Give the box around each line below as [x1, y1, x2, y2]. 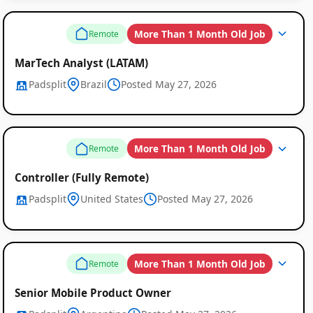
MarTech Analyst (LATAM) [14, 55, 148, 70]
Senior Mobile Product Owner [14, 285, 171, 300]
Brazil [80, 77, 107, 91]
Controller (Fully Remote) [14, 170, 149, 185]
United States [80, 192, 143, 206]
